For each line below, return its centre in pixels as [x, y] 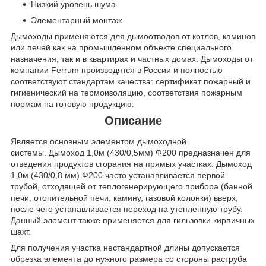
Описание [133, 120]
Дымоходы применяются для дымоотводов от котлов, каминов [133, 36]
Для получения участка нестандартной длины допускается [125, 248]
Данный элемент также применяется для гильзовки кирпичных [133, 221]
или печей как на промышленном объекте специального [121, 47]
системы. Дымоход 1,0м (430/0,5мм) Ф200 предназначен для [131, 153]
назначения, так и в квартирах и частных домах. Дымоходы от [132, 58]
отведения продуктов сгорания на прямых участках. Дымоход [131, 164]
